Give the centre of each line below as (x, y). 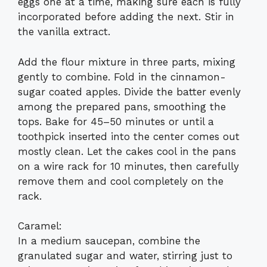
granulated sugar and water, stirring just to (125, 256)
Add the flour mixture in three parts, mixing (127, 62)
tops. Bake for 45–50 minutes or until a (116, 121)
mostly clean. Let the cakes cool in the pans (127, 151)
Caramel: (40, 226)
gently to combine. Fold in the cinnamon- (122, 77)
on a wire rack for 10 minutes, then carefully (128, 166)
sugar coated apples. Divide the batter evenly (129, 91)
